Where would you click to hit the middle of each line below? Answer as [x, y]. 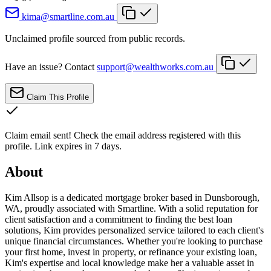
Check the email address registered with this [156, 135]
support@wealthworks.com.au [155, 67]
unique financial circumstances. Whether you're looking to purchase [134, 241]
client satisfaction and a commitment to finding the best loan [119, 219]
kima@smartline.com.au [68, 16]
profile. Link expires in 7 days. [63, 146]
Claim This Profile [58, 97]
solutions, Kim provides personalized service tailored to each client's [134, 230]
